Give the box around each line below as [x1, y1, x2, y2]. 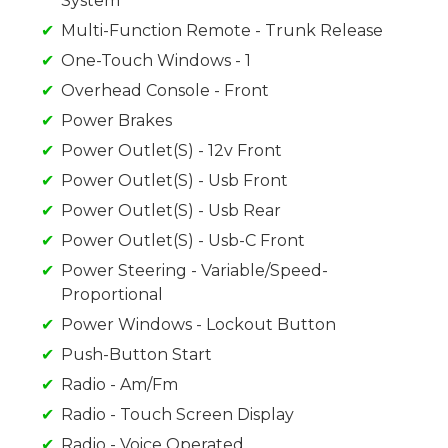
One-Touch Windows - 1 [61, 51, 252, 71]
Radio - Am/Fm [61, 375, 178, 395]
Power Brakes [61, 111, 172, 131]
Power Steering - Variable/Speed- [61, 261, 328, 281]
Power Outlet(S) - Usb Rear [61, 201, 281, 221]
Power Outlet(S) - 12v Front [61, 141, 282, 161]
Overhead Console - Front [61, 81, 269, 101]
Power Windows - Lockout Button [61, 315, 336, 335]
